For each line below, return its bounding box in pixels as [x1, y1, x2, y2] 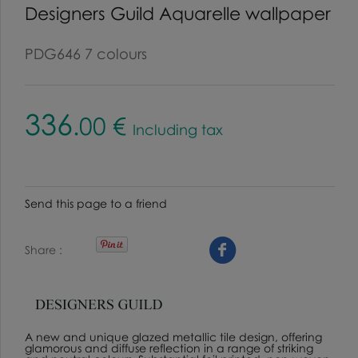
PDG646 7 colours [25, 44, 147, 62]
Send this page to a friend [25, 196, 167, 210]
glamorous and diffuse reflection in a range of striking [25, 340, 313, 355]
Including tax [133, 120, 223, 138]
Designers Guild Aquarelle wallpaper [25, 2, 331, 24]
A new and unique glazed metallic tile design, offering [25, 329, 322, 344]
